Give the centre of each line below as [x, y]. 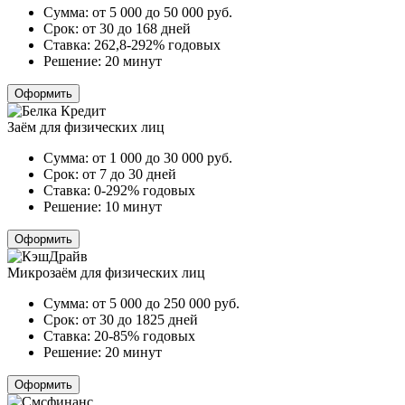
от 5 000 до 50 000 [150, 12]
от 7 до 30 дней [129, 174]
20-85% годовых [145, 335]
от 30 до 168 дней [137, 28]
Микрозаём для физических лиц [106, 272]
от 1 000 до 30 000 [150, 157]
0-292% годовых [145, 190]
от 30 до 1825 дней [140, 319]
